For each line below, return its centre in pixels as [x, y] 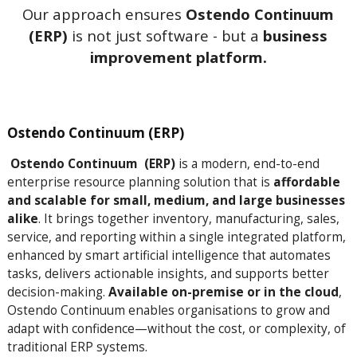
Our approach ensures [104, 14]
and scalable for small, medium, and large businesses [176, 200]
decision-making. [57, 292]
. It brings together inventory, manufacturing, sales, [188, 219]
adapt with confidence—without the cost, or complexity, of [176, 329]
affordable [306, 182]
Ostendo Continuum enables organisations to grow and [168, 310]
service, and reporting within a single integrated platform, [176, 237]
